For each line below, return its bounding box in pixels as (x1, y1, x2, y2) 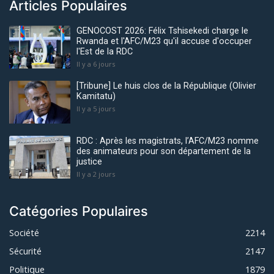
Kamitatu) (76, 91, 116, 102)
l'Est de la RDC (76, 46, 133, 57)
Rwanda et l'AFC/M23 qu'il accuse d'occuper (76, 35, 252, 46)
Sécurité (9, 245, 42, 257)
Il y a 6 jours (76, 59, 115, 68)
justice (76, 156, 102, 167)
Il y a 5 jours (76, 103, 115, 113)
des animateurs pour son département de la (76, 146, 251, 157)
